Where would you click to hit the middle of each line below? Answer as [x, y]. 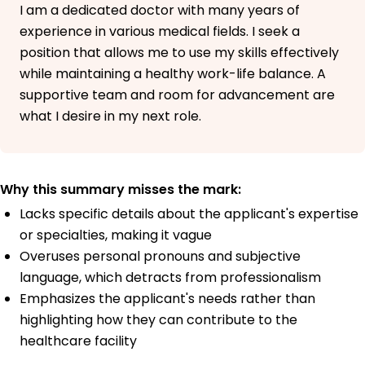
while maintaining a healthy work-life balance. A [173, 74]
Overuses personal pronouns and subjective [160, 257]
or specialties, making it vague [116, 235]
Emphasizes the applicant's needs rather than [167, 299]
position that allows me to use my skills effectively [179, 53]
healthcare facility [78, 341]
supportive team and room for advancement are [177, 95]
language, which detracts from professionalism [170, 278]
